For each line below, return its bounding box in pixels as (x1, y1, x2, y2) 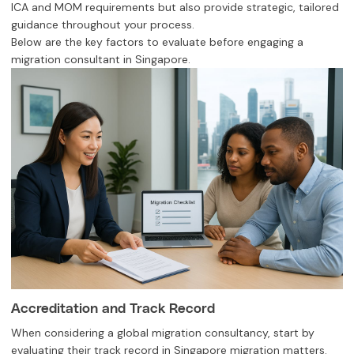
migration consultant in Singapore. (11, 51, 190, 66)
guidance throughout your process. (11, 17, 194, 32)
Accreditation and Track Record (11, 299, 215, 316)
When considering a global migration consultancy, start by (11, 325, 314, 340)
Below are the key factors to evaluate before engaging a (11, 34, 303, 49)
